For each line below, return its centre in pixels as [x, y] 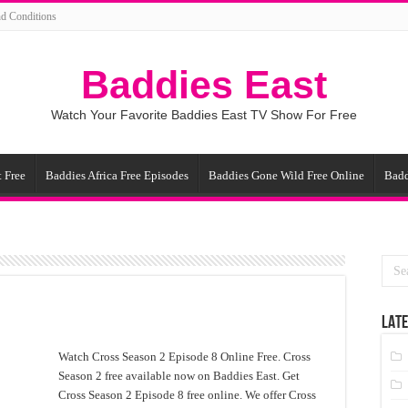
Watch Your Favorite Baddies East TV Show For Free [204, 115]
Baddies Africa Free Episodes [117, 175]
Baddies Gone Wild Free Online [286, 175]
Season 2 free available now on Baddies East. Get [179, 376]
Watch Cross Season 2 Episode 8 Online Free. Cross [184, 357]
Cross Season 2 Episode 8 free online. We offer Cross [187, 395]
